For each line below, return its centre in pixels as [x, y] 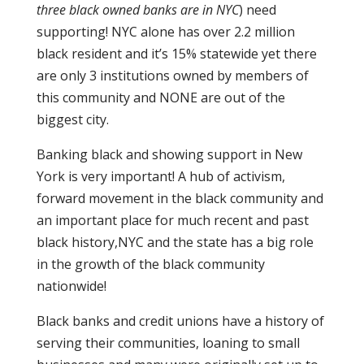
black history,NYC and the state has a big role [175, 242]
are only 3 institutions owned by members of [172, 76]
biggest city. [72, 119]
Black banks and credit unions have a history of [180, 321]
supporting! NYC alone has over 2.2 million [165, 32]
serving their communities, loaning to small [168, 343]
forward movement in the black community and [180, 198]
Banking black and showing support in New [169, 154]
